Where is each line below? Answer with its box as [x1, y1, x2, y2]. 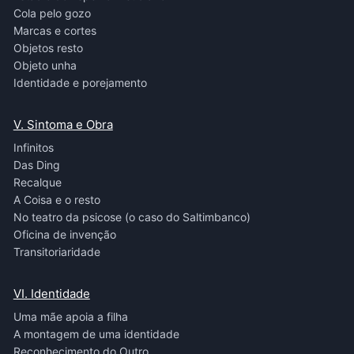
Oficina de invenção [13, 228, 116, 241]
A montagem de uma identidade [13, 327, 179, 341]
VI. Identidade [13, 286, 90, 301]
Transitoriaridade [13, 245, 100, 258]
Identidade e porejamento [13, 76, 147, 89]
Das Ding [13, 158, 60, 171]
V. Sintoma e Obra [13, 117, 113, 132]
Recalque [13, 175, 62, 189]
